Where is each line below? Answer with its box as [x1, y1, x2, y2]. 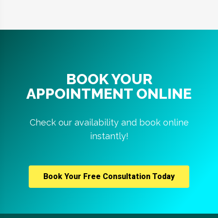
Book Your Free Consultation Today [43, 172, 175, 182]
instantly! [90, 131, 128, 142]
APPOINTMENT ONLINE [26, 85, 192, 103]
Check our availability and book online [29, 117, 189, 128]
